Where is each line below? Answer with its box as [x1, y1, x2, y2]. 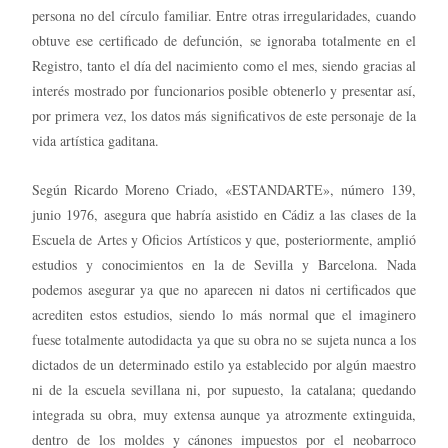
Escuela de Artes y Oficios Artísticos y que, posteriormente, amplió [32, 229, 416, 249]
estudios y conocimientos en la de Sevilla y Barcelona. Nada [32, 254, 416, 274]
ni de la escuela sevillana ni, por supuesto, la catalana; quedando [32, 379, 416, 399]
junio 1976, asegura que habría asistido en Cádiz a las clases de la [32, 204, 416, 224]
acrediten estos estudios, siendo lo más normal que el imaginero [32, 304, 416, 324]
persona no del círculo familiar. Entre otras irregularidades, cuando [32, 5, 416, 25]
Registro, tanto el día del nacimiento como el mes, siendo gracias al [32, 55, 416, 75]
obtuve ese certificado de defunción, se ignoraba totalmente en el [32, 30, 416, 50]
